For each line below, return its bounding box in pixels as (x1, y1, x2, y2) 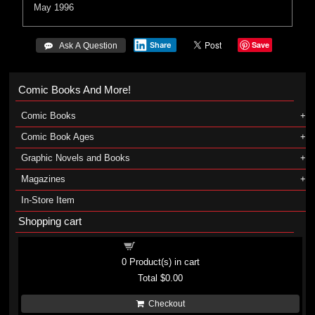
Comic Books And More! (18, 84, 131, 96)
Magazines (20, 174, 65, 184)
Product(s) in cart (126, 257, 200, 267)
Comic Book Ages (20, 131, 94, 142)
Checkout (143, 300, 185, 308)
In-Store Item (20, 195, 75, 205)
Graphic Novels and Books (20, 153, 130, 163)
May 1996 (34, 2, 75, 13)
